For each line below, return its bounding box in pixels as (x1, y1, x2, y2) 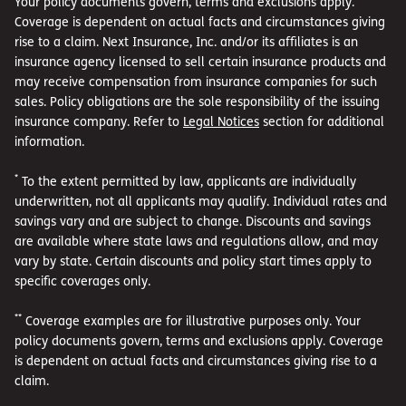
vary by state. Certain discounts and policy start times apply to (14, 252, 372, 268)
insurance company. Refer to (14, 112, 183, 129)
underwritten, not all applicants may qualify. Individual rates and (14, 192, 387, 208)
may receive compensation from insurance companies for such (14, 72, 377, 89)
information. (14, 132, 84, 149)
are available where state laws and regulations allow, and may (14, 232, 378, 248)
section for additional (259, 112, 384, 129)
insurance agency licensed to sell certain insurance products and (14, 53, 386, 69)
